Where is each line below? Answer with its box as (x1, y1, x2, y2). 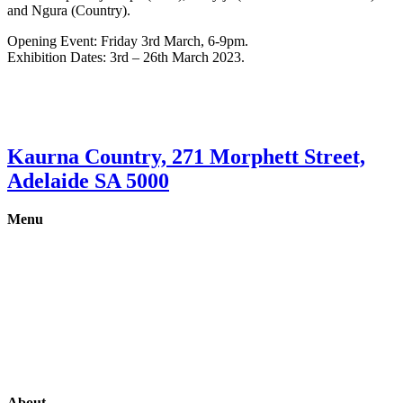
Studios (7, 363, 49, 380)
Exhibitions (7, 272, 72, 288)
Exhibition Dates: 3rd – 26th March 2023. (7, 49, 245, 65)
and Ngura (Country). (7, 2, 130, 18)
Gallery (7, 241, 49, 257)
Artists (7, 333, 44, 349)
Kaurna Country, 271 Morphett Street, (7, 144, 365, 168)
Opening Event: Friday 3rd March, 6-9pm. (7, 32, 248, 49)
